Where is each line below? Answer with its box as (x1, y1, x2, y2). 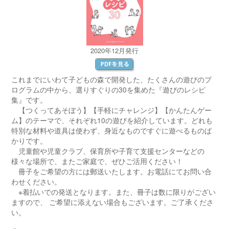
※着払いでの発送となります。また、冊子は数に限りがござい (11, 187, 216, 197)
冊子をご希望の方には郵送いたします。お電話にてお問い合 (11, 166, 212, 176)
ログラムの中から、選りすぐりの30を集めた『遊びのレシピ (11, 84, 206, 95)
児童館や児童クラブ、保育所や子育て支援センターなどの (11, 146, 205, 156)
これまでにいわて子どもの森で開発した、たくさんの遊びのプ (11, 74, 212, 84)
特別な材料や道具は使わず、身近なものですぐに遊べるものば (11, 125, 212, 135)
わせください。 (11, 176, 62, 187)
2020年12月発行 (90, 45, 139, 55)
